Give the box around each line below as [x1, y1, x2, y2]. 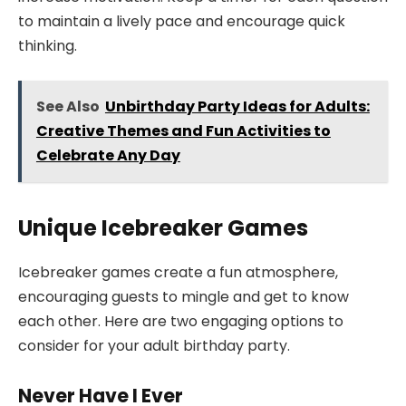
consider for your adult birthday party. [18, 334, 290, 356]
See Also [35, 96, 100, 118]
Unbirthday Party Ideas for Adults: [104, 96, 370, 118]
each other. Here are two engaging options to [18, 310, 343, 332]
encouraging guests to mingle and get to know [18, 285, 349, 307]
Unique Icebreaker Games [18, 212, 308, 243]
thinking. [18, 34, 77, 56]
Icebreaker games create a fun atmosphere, [18, 261, 338, 283]
